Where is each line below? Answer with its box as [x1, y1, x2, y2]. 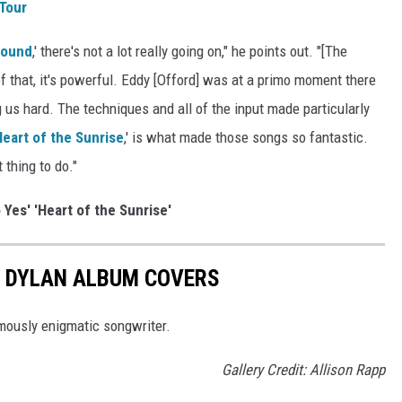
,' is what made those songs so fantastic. [124, 127, 368, 146]
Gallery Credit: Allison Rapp [222, 360, 385, 379]
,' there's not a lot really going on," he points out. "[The [32, 41, 347, 60]
